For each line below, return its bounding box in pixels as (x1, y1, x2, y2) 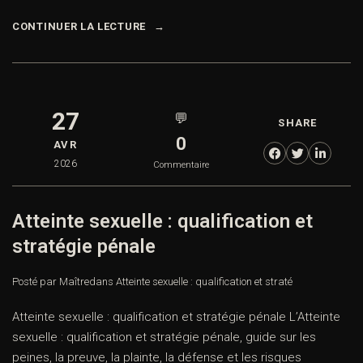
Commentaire (153, 160, 210, 171)
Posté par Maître (12, 275, 89, 288)
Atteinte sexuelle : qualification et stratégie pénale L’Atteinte (12, 310, 340, 325)
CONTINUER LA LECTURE (12, 20, 146, 33)
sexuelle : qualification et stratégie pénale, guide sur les (12, 330, 316, 345)
